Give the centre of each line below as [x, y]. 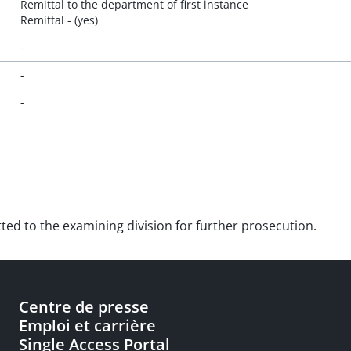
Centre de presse [84, 307]
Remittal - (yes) [59, 20]
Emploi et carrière [87, 326]
